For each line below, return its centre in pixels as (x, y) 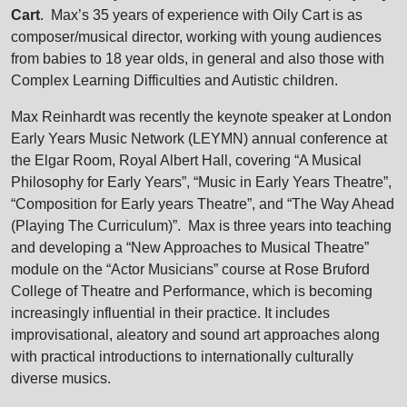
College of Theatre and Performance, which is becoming (192, 291)
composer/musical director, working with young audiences (196, 36)
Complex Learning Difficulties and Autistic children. (176, 80)
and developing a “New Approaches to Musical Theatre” (190, 247)
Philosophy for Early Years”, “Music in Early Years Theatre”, (201, 182)
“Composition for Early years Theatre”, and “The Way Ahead (203, 203)
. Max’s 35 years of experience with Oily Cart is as (201, 15)
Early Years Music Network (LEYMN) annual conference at (199, 138)
